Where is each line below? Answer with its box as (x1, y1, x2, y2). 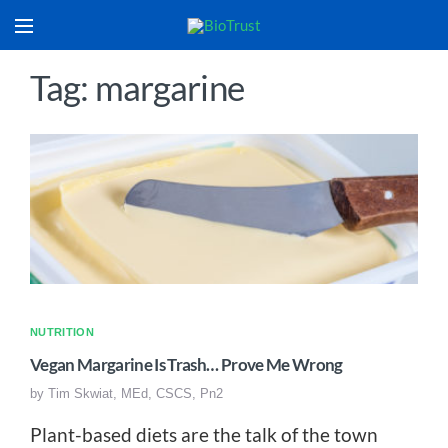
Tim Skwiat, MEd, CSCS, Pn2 (48, 386, 223, 401)
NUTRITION (30, 326, 94, 338)
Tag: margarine (30, 66, 244, 108)
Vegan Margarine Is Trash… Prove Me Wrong (30, 355, 343, 375)
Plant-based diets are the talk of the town (30, 423, 378, 446)
